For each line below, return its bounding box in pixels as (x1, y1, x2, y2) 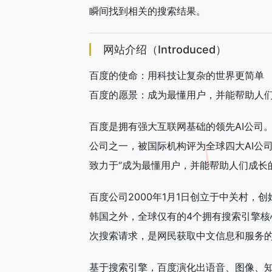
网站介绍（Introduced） (103, 43, 226, 56)
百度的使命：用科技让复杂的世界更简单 (89, 69, 264, 81)
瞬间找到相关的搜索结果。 (89, 5, 206, 17)
